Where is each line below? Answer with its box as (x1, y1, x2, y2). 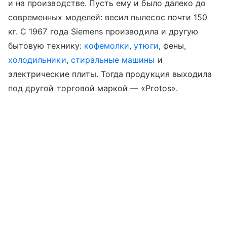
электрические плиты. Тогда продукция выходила (8, 68, 212, 79)
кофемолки (84, 40, 130, 51)
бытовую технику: (8, 40, 84, 51)
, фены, (158, 40, 186, 51)
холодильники (8, 54, 66, 65)
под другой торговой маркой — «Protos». (8, 83, 178, 93)
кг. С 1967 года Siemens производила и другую (8, 26, 199, 36)
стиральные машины (70, 54, 155, 65)
